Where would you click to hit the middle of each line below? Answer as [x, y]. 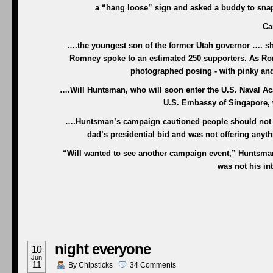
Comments [158, 265]
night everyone [103, 249]
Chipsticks [96, 265]
